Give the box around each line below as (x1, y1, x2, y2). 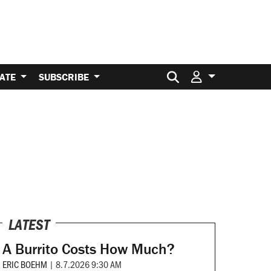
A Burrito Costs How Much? (2, 240, 175, 259)
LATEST (8, 215, 50, 235)
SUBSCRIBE (39, 70, 91, 83)
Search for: (184, 64, 240, 79)
